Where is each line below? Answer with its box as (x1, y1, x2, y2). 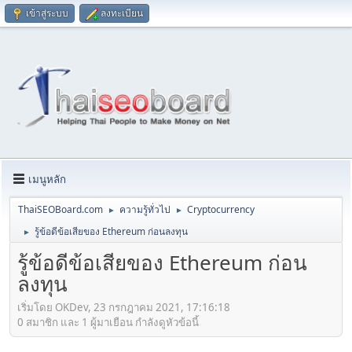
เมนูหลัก (28, 171, 66, 186)
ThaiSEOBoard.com (18, 203, 103, 217)
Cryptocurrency (187, 203, 255, 217)
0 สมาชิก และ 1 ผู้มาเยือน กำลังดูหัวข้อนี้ (17, 314, 199, 329)
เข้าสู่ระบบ (26, 6, 68, 20)
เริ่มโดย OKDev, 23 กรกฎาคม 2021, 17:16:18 (17, 299, 230, 314)
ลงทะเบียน (101, 6, 143, 20)
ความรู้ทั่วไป (119, 203, 170, 217)
